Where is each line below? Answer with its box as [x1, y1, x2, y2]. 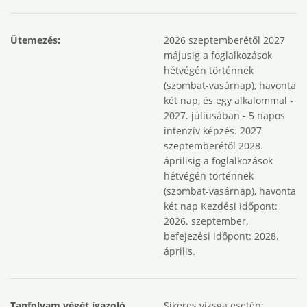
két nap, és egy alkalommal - [164, 94, 293, 107]
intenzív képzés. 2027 [164, 124, 262, 137]
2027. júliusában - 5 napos [164, 109, 285, 122]
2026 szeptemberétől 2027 [164, 34, 285, 47]
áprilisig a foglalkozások [164, 154, 273, 167]
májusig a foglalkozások [164, 49, 272, 62]
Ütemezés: [10, 34, 60, 47]
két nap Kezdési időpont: [164, 199, 278, 212]
